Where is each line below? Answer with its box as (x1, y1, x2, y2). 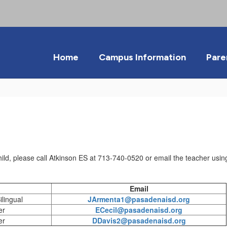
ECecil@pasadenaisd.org (95, 205, 182, 215)
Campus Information (99, 52, 186, 63)
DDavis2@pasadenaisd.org (92, 215, 186, 225)
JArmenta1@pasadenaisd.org (88, 194, 190, 204)
